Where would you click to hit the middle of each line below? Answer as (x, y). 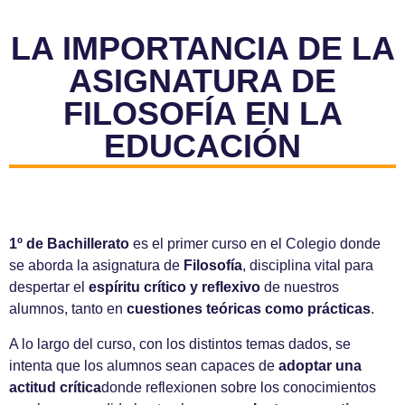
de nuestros (300, 287)
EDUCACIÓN (202, 146)
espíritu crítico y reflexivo (174, 287)
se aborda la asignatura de (96, 266)
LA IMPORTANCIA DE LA (202, 48)
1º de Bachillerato (69, 244)
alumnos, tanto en (68, 309)
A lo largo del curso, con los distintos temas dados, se (180, 344)
